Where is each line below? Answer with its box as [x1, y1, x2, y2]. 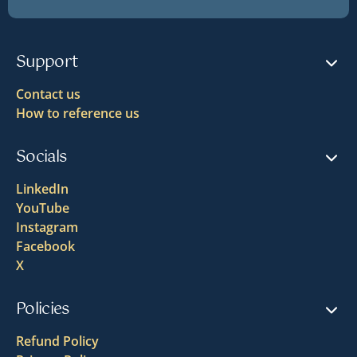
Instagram [16, 218, 78, 236]
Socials [16, 144, 67, 171]
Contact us [16, 85, 80, 103]
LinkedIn [16, 180, 69, 198]
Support [16, 49, 79, 76]
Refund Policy [16, 332, 99, 350]
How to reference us [16, 104, 139, 122]
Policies [16, 296, 69, 323]
